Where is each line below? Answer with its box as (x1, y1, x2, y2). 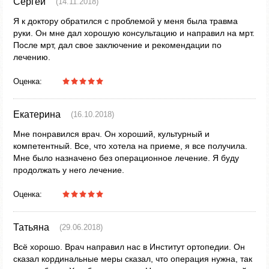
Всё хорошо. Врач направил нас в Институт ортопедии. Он (13, 242, 245, 252)
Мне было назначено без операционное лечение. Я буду (13, 153, 239, 163)
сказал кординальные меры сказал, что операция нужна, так (13, 254, 252, 264)
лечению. (13, 52, 50, 62)
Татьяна (13, 222, 49, 232)
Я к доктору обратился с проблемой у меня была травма (13, 16, 238, 26)
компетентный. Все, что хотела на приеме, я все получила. (13, 141, 247, 151)
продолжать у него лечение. (13, 165, 124, 175)
